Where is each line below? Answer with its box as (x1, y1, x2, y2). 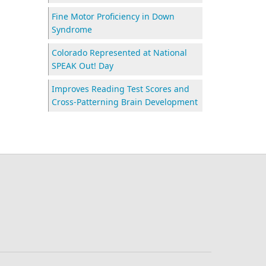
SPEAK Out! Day (52, 60, 113, 71)
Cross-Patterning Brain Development (52, 96, 198, 107)
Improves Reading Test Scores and (52, 83, 189, 94)
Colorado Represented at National (52, 47, 187, 58)
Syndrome (52, 24, 92, 35)
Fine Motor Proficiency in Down (52, 11, 175, 22)
